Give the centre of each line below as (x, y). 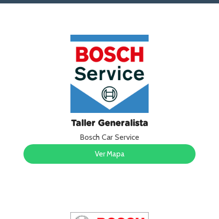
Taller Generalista (109, 124)
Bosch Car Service (109, 137)
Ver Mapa (109, 154)
